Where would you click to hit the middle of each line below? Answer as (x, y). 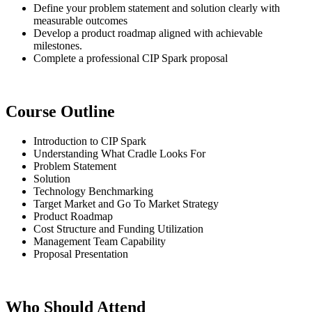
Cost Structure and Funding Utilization (118, 229)
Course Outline (60, 112)
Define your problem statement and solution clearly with (157, 8)
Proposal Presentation (81, 254)
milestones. (58, 46)
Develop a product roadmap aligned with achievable (148, 33)
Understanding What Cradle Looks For (119, 154)
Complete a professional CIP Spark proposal (131, 58)
